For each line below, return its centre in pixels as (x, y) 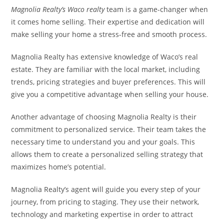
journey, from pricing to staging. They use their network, (105, 202)
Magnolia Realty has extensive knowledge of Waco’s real (105, 57)
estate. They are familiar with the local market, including (106, 69)
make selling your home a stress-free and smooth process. (109, 34)
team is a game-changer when (156, 9)
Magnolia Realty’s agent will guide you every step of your (106, 189)
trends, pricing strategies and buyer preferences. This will (108, 82)
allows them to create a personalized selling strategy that (107, 154)
